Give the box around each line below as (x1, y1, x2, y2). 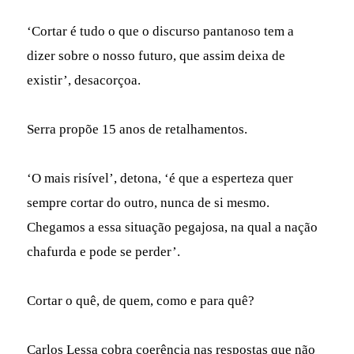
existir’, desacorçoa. (27, 72, 141, 88)
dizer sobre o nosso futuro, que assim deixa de (27, 47, 286, 63)
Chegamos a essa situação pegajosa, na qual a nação (27, 219, 318, 235)
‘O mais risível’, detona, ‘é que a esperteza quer (27, 170, 294, 186)
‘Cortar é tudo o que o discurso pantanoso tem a (27, 23, 295, 39)
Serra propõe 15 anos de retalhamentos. (27, 121, 248, 137)
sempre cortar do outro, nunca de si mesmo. (27, 194, 270, 210)
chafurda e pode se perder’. (27, 243, 181, 259)
